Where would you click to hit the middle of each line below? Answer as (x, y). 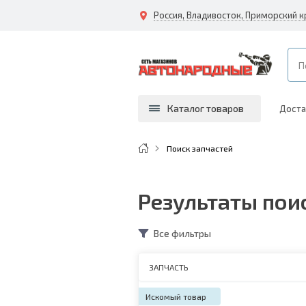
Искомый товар (176, 296)
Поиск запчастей (200, 148)
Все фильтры (182, 233)
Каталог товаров (206, 108)
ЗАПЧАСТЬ (169, 267)
